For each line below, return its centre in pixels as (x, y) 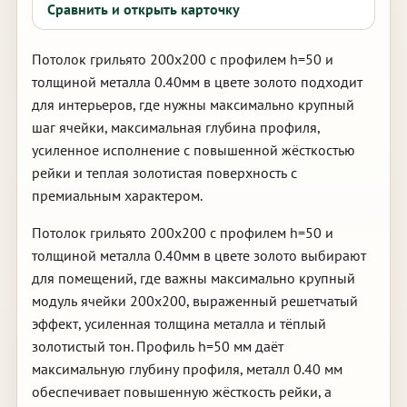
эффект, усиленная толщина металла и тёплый (179, 323)
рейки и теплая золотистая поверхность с (164, 173)
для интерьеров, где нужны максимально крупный (193, 104)
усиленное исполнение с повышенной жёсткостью (193, 150)
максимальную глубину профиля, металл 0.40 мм (187, 369)
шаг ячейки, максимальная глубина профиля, (175, 127)
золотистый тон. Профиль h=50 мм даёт (157, 346)
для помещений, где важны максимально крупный (193, 278)
